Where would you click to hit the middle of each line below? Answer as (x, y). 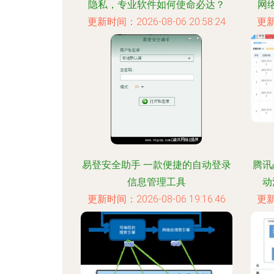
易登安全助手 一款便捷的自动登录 (156, 165)
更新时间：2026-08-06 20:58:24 (156, 22)
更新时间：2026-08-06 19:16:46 (156, 199)
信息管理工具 (156, 182)
